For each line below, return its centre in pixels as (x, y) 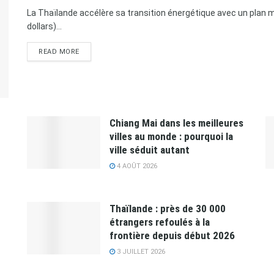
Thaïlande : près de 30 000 (168, 209)
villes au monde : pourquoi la (171, 137)
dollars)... (44, 26)
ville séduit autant (150, 150)
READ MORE (59, 52)
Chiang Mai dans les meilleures (176, 123)
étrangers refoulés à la (160, 222)
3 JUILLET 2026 (140, 252)
